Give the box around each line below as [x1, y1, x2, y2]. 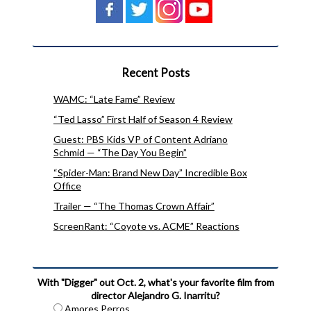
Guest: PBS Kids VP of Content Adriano [53, 133, 228, 145]
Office [53, 179, 81, 192]
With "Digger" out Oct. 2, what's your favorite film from [37, 276, 274, 288]
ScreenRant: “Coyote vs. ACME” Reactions [53, 219, 239, 232]
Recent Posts [121, 66, 190, 80]
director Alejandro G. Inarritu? [91, 289, 220, 301]
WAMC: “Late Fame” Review [53, 92, 175, 105]
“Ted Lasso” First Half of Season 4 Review [53, 112, 233, 125]
